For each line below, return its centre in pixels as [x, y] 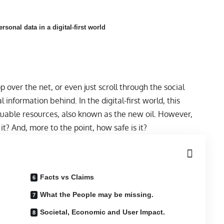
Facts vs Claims [67, 177]
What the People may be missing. [97, 194]
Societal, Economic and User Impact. [103, 212]
